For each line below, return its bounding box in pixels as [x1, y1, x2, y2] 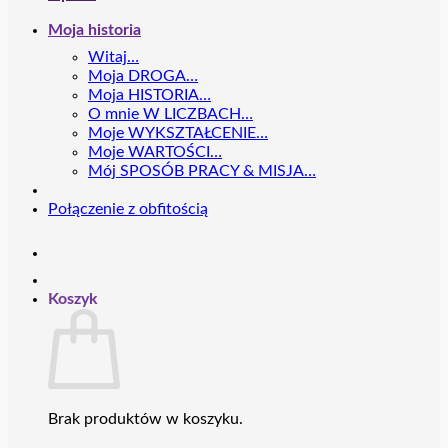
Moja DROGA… [88, 68, 198, 84]
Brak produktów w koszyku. [48, 411, 243, 427]
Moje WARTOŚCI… [88, 144, 222, 160]
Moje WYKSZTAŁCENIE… [88, 125, 268, 141]
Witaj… [88, 49, 139, 65]
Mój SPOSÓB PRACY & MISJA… [88, 163, 316, 179]
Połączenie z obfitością [48, 201, 208, 217]
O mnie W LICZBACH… [88, 106, 253, 122]
